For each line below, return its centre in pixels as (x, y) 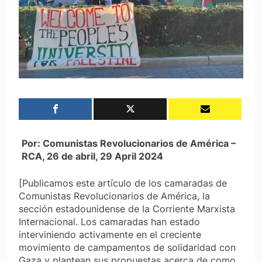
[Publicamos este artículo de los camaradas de (123, 183)
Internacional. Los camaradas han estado (109, 221)
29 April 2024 (131, 156)
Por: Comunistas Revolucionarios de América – (128, 143)
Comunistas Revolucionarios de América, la (114, 196)
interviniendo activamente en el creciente (110, 234)
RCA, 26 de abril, (61, 156)
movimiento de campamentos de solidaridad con (127, 247)
